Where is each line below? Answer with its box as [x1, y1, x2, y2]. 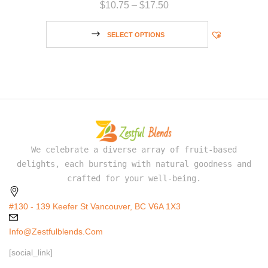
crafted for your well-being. [67, 173, 201, 184]
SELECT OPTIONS [106, 31, 165, 39]
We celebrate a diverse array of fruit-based [31, 145, 237, 155]
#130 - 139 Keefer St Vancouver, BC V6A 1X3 [9, 202, 181, 212]
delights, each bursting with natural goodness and [17, 159, 251, 169]
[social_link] [9, 248, 53, 258]
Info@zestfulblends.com [9, 227, 103, 237]
